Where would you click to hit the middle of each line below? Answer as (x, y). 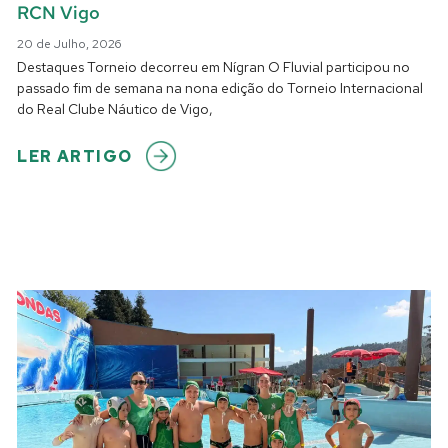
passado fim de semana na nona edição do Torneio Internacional (220, 88)
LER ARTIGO (75, 157)
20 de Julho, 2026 (69, 44)
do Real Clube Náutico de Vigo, (115, 109)
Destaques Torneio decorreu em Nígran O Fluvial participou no (214, 67)
